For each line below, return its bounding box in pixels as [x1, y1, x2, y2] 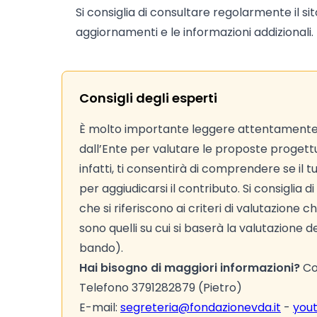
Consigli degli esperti [79, 89, 217, 107]
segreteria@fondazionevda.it [120, 299, 281, 316]
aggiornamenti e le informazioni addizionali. [76, 24, 313, 40]
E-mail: [79, 299, 120, 316]
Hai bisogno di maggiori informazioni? [79, 260, 300, 276]
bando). [79, 240, 123, 256]
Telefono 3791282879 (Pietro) [79, 279, 242, 296]
